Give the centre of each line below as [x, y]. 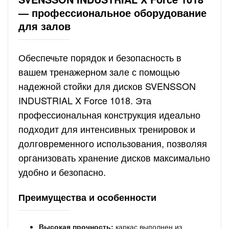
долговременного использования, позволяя [113, 143]
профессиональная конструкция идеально [109, 114]
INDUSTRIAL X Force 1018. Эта [85, 100]
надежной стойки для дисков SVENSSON [107, 86]
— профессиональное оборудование [112, 13]
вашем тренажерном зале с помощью [99, 72]
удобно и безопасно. [62, 172]
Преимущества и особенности [87, 197]
